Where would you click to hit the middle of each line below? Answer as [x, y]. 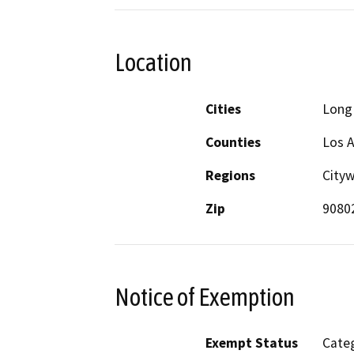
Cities [223, 109]
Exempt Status [252, 343]
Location [153, 63]
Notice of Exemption [205, 297]
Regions [230, 175]
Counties [233, 142]
